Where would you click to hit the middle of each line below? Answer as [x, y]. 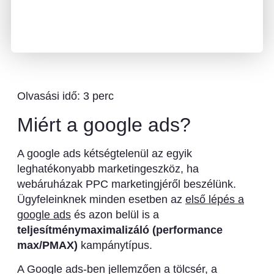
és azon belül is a [115, 214]
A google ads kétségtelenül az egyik [104, 153]
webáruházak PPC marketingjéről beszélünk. [126, 184]
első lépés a [214, 199]
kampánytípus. [115, 245]
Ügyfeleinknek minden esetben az [101, 199]
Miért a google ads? [104, 124]
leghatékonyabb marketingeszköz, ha [108, 168]
